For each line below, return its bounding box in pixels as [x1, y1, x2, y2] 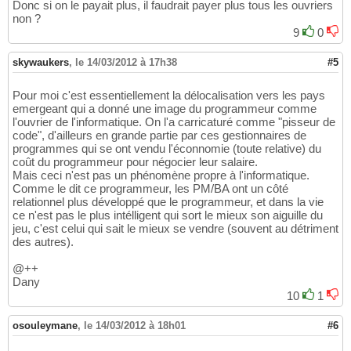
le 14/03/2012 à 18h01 [84, 320, 186, 332]
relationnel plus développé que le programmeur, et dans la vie [13, 195, 324, 209]
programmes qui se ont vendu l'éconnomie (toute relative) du [13, 142, 321, 156]
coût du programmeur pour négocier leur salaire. [13, 155, 258, 169]
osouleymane [13, 320, 78, 332]
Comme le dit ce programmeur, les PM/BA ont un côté [13, 182, 288, 196]
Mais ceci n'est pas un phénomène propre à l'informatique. [13, 168, 309, 183]
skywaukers [13, 56, 69, 69]
